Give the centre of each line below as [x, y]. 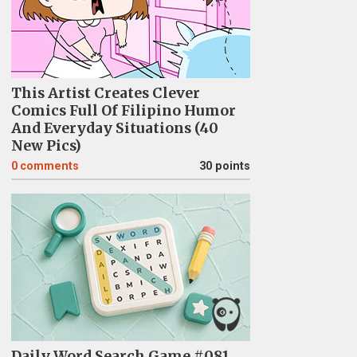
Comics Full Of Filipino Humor [123, 110]
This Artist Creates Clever [105, 93]
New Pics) [46, 145]
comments [49, 166]
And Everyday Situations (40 [114, 128]
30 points [224, 166]
